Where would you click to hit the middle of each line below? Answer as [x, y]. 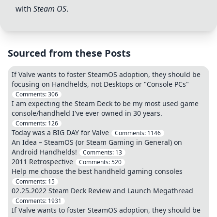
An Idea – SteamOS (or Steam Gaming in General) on [97, 142]
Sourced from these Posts [69, 53]
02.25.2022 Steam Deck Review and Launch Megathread [102, 191]
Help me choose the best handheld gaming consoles [97, 171]
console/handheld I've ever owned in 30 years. [87, 113]
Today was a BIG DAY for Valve [60, 132]
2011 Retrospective [42, 162]
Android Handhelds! [44, 152]
